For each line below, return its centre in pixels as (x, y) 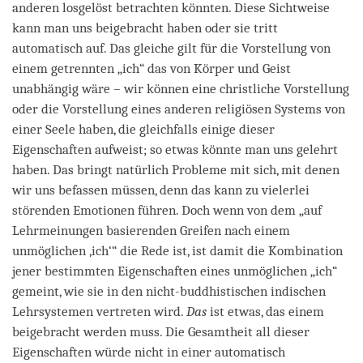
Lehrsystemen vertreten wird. (99, 311)
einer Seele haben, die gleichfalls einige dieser (143, 129)
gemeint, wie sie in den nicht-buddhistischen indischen (169, 291)
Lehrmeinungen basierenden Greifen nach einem (151, 230)
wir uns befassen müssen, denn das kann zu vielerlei (161, 190)
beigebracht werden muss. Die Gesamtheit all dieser (161, 331)
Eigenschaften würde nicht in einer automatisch (149, 352)
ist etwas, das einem (265, 311)
